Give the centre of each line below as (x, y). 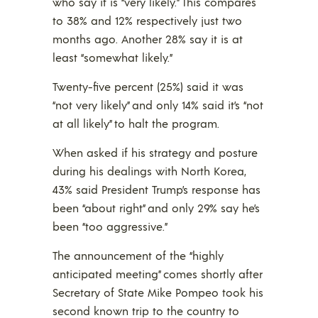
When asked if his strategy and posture (155, 152)
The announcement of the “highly (138, 255)
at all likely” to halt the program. (136, 123)
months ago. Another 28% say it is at (148, 38)
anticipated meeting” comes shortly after (158, 273)
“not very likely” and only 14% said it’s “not (158, 104)
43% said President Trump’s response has (157, 189)
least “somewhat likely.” (113, 57)
